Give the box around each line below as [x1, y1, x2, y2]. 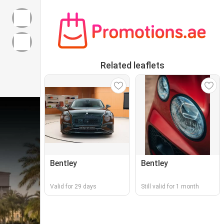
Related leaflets [100, 60, 164, 70]
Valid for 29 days [50, 183, 96, 190]
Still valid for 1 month [140, 183, 199, 190]
